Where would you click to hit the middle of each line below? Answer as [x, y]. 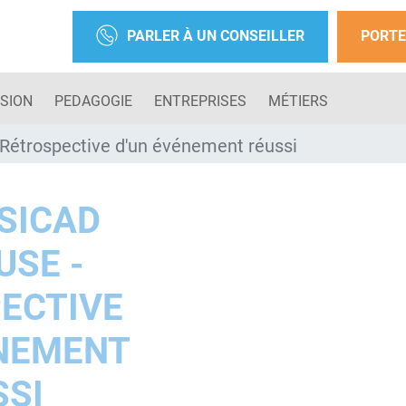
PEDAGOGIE [93, 101]
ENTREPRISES [200, 101]
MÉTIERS [298, 101]
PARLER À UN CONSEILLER [216, 36]
